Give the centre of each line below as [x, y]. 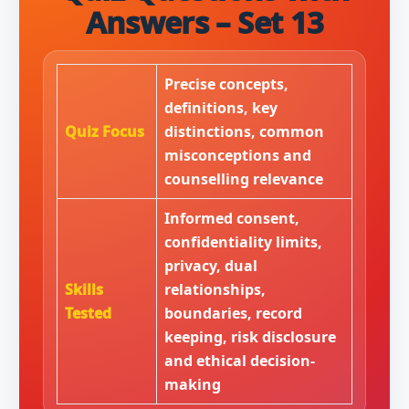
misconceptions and [237, 155]
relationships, [215, 289]
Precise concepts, [226, 84]
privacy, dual [210, 266]
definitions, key [220, 108]
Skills [84, 289]
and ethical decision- [239, 361]
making [192, 384]
